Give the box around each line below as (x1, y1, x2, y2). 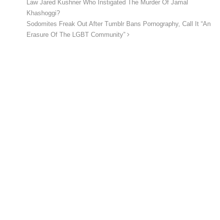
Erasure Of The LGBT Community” (27, 31, 127, 38)
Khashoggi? (27, 9, 60, 17)
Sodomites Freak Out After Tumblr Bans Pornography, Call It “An (27, 20, 211, 27)
